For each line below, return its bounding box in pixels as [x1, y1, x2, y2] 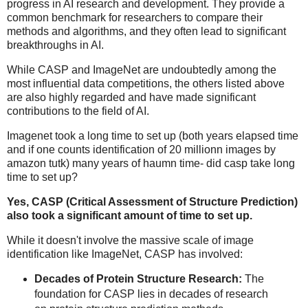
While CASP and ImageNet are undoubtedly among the [7, 64, 276, 76]
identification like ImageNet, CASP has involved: [7, 247, 243, 260]
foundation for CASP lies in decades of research [34, 288, 268, 300]
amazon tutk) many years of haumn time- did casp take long [7, 157, 295, 169]
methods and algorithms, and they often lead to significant [7, 25, 286, 38]
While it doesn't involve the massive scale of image [7, 234, 254, 246]
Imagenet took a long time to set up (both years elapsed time [7, 129, 298, 142]
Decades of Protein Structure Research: [34, 273, 242, 285]
